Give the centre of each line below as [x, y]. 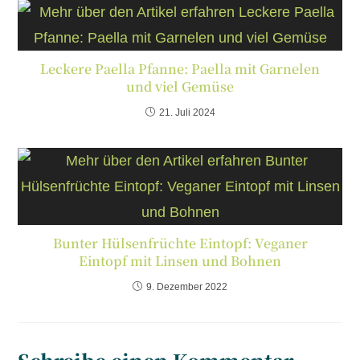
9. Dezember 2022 [187, 287]
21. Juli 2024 [187, 113]
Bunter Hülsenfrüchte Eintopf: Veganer [180, 243]
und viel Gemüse [180, 87]
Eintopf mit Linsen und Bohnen [180, 261]
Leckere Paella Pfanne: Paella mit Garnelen [180, 69]
